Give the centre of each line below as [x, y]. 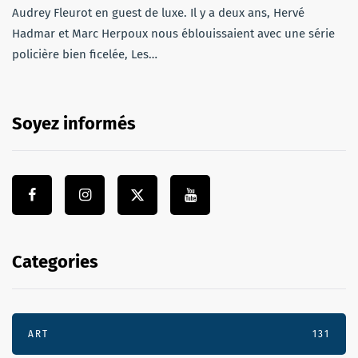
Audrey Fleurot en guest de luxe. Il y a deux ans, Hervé [158, 13]
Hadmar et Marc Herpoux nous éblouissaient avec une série [173, 34]
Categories [55, 262]
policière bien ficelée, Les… [85, 55]
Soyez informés [74, 124]
